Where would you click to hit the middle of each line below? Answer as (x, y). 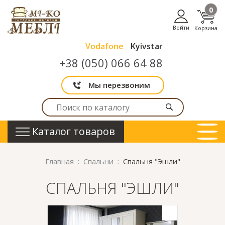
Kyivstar (147, 46)
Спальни (98, 161)
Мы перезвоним (119, 85)
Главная (59, 161)
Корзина (206, 28)
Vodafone (104, 46)
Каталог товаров (73, 131)
